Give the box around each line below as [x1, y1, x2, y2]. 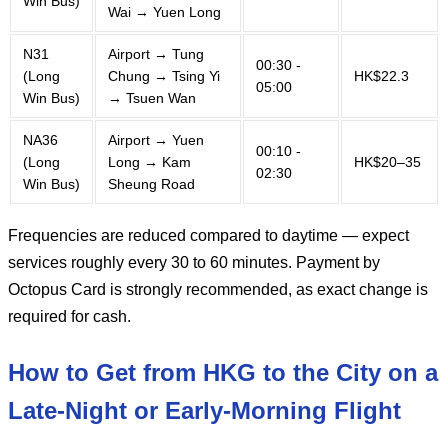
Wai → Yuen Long [108, 3, 221, 20]
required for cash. [8, 307, 131, 325]
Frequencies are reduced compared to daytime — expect [8, 226, 409, 244]
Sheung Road [108, 175, 195, 192]
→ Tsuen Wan [108, 89, 196, 106]
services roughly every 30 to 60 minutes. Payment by [8, 253, 380, 271]
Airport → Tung [108, 45, 204, 62]
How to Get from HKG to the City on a [8, 358, 438, 386]
